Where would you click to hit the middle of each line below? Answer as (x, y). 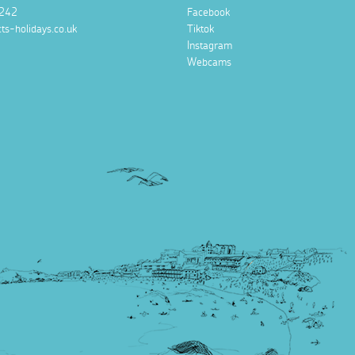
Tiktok (200, 30)
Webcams (209, 63)
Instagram (210, 46)
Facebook (208, 13)
